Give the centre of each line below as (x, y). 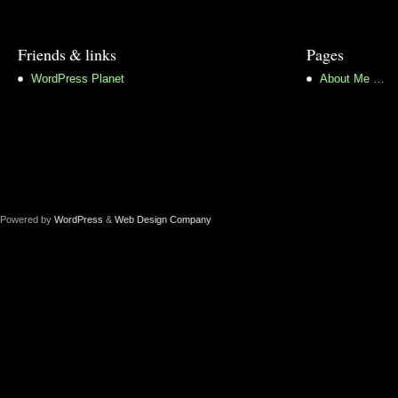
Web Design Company (163, 220)
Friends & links (67, 55)
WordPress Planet (78, 79)
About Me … (352, 79)
